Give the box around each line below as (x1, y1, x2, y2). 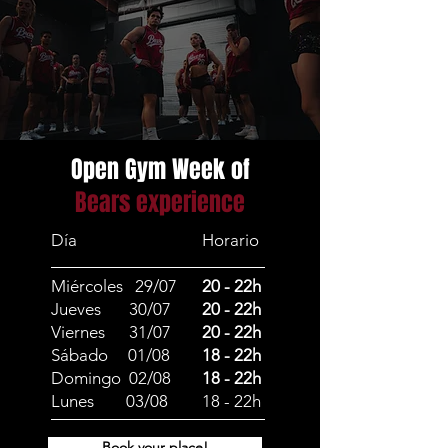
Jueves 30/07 (51, 299, 171, 319)
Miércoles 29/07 (51, 276, 177, 296)
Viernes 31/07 (51, 322, 171, 342)
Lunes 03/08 (51, 391, 168, 411)
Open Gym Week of (70, 152, 250, 187)
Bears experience (75, 185, 245, 220)
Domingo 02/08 (51, 368, 171, 388)
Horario (202, 230, 263, 250)
